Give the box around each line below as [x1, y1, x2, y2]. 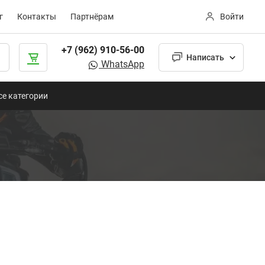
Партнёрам [70, 12, 114, 21]
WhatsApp [99, 59, 144, 70]
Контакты [17, 12, 56, 21]
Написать [186, 52, 224, 62]
